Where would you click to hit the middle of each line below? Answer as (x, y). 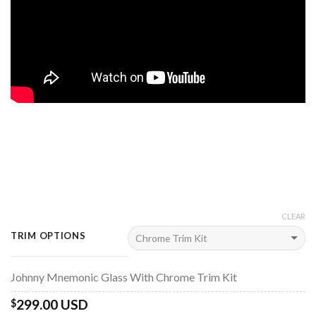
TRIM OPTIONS (48, 236)
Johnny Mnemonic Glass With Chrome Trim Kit (124, 277)
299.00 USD (52, 304)
